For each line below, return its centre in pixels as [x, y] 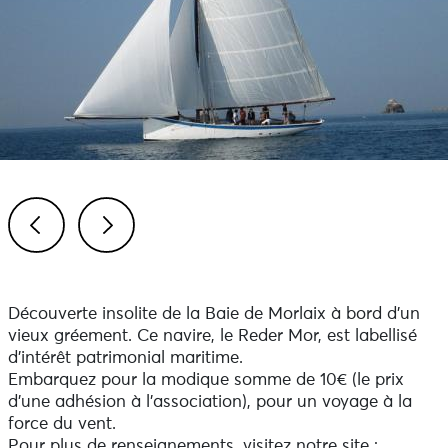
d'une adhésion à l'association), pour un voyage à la [209, 402]
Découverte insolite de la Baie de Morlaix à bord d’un [213, 314]
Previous [65, 273]
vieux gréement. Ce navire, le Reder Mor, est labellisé [212, 336]
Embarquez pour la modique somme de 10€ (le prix [205, 380]
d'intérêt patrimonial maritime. [125, 358]
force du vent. [61, 424]
